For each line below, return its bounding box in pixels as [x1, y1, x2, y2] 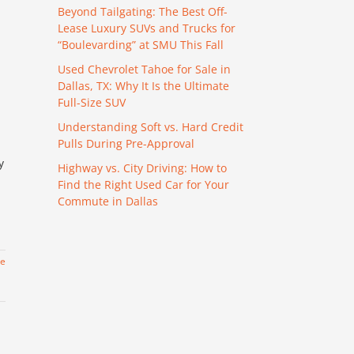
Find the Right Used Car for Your [58, 176, 229, 192]
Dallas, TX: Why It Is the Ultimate [58, 77, 229, 93]
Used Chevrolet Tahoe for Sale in [58, 61, 231, 77]
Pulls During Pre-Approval [58, 135, 194, 151]
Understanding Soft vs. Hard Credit [58, 119, 243, 134]
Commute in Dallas [58, 193, 158, 209]
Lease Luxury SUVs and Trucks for [58, 20, 235, 36]
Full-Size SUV [58, 94, 126, 110]
